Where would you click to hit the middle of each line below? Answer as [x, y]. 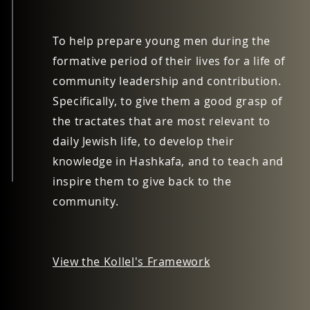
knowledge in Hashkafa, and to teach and [168, 161]
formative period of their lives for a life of [169, 61]
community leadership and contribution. [167, 81]
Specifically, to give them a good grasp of [167, 101]
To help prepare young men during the [162, 41]
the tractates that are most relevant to [162, 121]
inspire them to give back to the [142, 181]
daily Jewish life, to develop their [144, 141]
